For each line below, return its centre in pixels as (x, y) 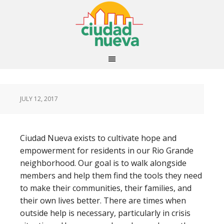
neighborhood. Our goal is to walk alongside (103, 163)
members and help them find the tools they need (111, 175)
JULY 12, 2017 (39, 99)
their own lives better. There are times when (103, 200)
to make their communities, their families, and (106, 188)
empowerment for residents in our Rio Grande (107, 150)
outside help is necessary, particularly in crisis (105, 213)
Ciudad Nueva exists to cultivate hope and (98, 138)
